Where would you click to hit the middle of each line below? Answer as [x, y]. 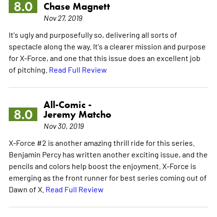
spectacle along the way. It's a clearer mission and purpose [107, 46]
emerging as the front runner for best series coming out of [108, 177]
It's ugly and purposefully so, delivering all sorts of [93, 34]
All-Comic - [67, 104]
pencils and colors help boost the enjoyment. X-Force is [102, 165]
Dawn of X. [27, 189]
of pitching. [29, 69]
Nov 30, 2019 [63, 125]
